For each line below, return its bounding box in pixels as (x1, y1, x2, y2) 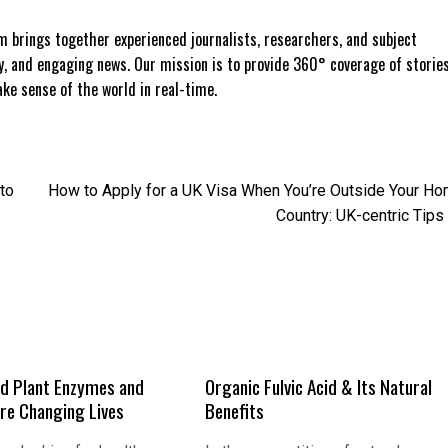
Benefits (205, 396, 265, 426)
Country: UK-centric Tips (276, 206, 444, 226)
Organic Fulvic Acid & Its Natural (205, 372, 433, 402)
